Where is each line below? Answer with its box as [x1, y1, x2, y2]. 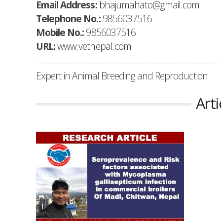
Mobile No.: [36, 26, 86, 39]
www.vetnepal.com [57, 39, 131, 53]
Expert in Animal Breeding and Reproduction [36, 69, 208, 82]
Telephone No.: [36, 12, 103, 25]
